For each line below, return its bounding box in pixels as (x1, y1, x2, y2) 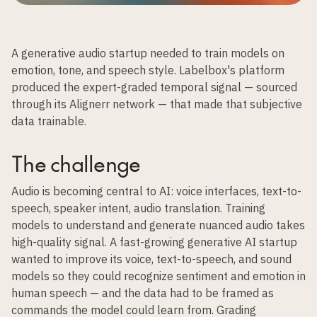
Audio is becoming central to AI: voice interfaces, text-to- (11, 184, 301, 198)
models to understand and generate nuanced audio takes (11, 218, 305, 232)
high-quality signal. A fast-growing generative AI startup (11, 235, 297, 249)
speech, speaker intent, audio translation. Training (11, 201, 265, 215)
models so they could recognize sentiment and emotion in (11, 269, 306, 283)
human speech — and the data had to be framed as (11, 286, 274, 300)
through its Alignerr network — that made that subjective (11, 97, 302, 111)
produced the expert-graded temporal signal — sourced (11, 80, 297, 94)
